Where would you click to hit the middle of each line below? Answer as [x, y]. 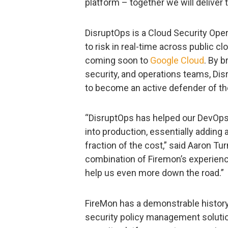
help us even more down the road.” [154, 173]
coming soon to [118, 60]
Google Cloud [177, 60]
